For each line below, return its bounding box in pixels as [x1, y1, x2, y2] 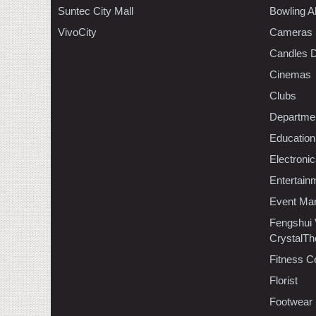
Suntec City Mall [58, 4, 133, 17]
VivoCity [58, 25, 97, 38]
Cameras [269, 25, 312, 38]
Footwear [269, 295, 312, 308]
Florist [269, 274, 298, 286]
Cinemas [269, 68, 311, 80]
